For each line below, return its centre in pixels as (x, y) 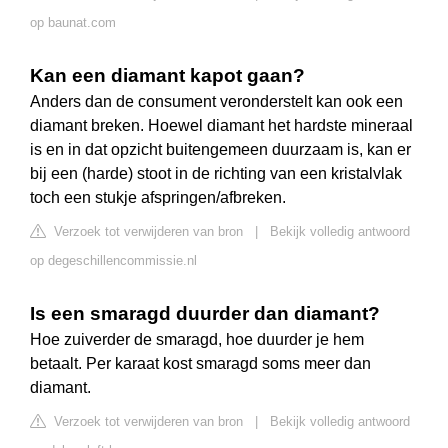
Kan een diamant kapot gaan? (167, 76)
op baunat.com (73, 23)
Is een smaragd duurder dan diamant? (205, 314)
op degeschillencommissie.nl (113, 261)
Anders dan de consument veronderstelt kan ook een (216, 102)
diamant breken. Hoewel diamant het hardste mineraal (221, 126)
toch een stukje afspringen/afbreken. (158, 198)
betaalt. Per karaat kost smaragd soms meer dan (200, 364)
